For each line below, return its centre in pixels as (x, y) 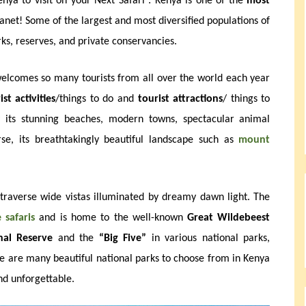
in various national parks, (208, 238)
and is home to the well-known (111, 218)
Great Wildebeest (229, 218)
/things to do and (97, 99)
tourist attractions (180, 99)
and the (76, 238)
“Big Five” (123, 238)
